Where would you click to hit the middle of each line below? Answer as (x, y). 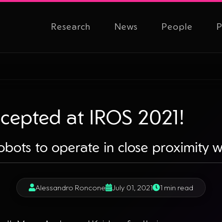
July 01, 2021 (132, 188)
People (177, 26)
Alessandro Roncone (70, 188)
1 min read (176, 188)
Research (71, 26)
